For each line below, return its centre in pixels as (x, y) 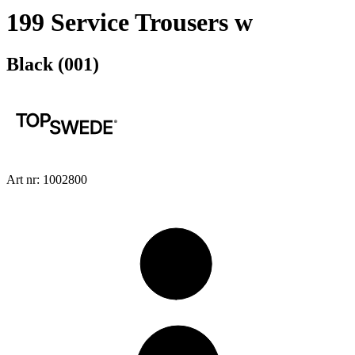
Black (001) (53, 65)
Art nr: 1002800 (47, 180)
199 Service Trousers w (130, 22)
